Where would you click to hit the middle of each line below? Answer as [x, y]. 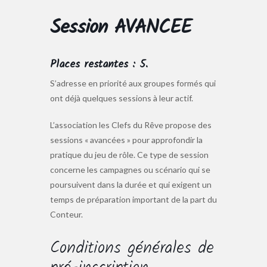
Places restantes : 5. [99, 64]
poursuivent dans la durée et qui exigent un [131, 184]
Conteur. [66, 214]
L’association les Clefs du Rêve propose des [131, 125]
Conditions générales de [132, 248]
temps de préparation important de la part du [133, 199]
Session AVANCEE [121, 28]
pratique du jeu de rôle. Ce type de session [129, 154]
